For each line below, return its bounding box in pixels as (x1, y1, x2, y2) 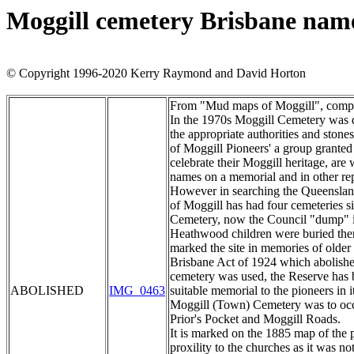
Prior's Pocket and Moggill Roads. (170, 312, 341, 326)
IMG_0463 (109, 284, 165, 298)
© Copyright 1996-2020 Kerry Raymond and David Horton (6, 66, 306, 81)
